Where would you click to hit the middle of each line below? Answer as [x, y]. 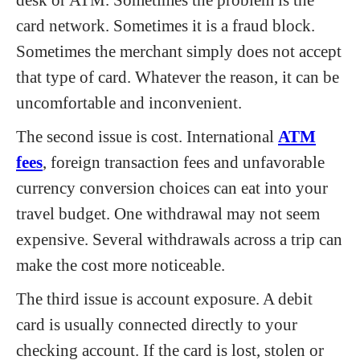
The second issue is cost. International [147, 136]
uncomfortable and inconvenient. [129, 102]
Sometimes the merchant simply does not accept [179, 51]
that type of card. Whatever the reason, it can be [178, 77]
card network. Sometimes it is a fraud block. [166, 25]
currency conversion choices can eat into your [172, 188]
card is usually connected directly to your [157, 324]
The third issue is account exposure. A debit [164, 299]
